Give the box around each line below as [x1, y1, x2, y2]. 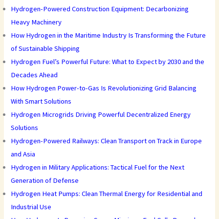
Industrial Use [11, 202, 52, 212]
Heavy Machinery [11, 18, 62, 27]
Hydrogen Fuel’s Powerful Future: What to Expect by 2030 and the [11, 57, 205, 66]
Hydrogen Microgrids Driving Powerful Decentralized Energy [11, 110, 191, 119]
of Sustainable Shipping [11, 44, 80, 53]
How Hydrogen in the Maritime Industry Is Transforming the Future [11, 31, 206, 40]
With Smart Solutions [11, 97, 72, 106]
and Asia [11, 150, 36, 159]
